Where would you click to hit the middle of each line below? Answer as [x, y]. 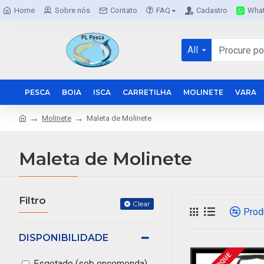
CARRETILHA [147, 92]
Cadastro [212, 10]
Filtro [32, 200]
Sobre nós [72, 10]
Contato [124, 10]
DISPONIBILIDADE [64, 238]
